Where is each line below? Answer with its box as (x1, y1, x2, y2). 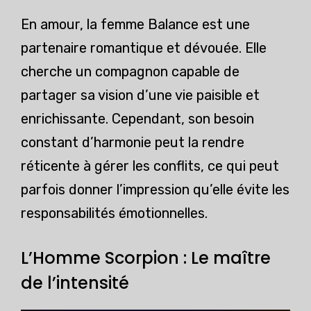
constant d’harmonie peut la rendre (21, 134, 244, 151)
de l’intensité (21, 271, 129, 295)
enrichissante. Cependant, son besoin (21, 110, 254, 128)
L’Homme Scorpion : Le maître (21, 246, 271, 270)
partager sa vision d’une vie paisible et (21, 87, 260, 104)
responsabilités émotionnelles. (21, 205, 208, 222)
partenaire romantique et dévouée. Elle (21, 40, 267, 57)
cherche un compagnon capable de (21, 63, 239, 81)
